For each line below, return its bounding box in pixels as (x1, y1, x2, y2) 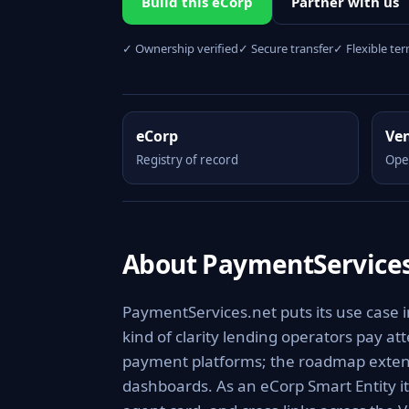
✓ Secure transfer (238, 40, 333, 57)
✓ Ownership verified (122, 40, 238, 57)
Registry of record (136, 152, 238, 168)
